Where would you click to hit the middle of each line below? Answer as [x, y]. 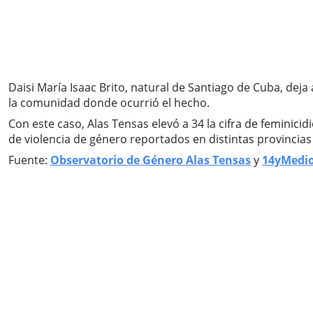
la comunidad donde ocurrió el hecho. [109, 102]
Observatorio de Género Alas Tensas [151, 160]
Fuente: [29, 160]
